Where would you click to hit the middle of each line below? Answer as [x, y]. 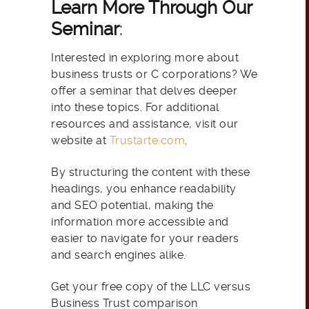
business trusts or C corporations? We [154, 74]
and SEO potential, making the [132, 206]
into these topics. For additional [135, 108]
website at [80, 141]
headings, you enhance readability [144, 189]
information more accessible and [140, 222]
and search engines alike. [119, 255]
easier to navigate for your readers [145, 239]
